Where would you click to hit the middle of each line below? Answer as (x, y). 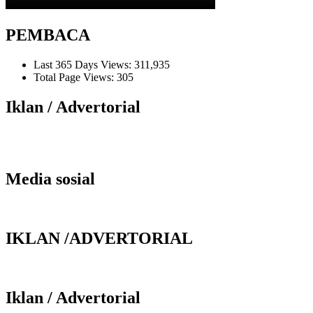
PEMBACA (48, 35)
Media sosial (50, 179)
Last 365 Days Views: (84, 65)
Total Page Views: (75, 78)
